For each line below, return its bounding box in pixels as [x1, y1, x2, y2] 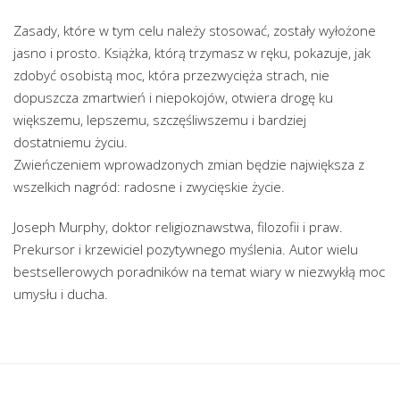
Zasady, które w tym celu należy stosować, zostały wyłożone [13, 21, 376, 39]
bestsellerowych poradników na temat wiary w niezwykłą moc [13, 262, 385, 280]
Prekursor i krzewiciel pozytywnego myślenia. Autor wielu [13, 239, 358, 258]
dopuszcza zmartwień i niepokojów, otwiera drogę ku [13, 87, 333, 106]
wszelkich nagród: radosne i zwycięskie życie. [13, 177, 285, 196]
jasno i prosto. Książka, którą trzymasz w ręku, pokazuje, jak [13, 43, 371, 62]
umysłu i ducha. [13, 284, 108, 303]
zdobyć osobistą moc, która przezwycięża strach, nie [13, 65, 329, 84]
